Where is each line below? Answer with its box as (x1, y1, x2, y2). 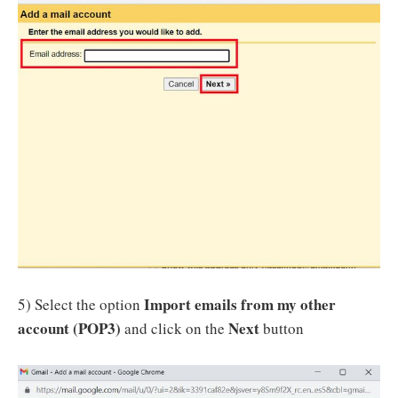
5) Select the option (18, 294, 144, 315)
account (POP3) (18, 317, 121, 340)
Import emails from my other (144, 293, 336, 316)
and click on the (121, 318, 228, 339)
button (263, 318, 304, 339)
